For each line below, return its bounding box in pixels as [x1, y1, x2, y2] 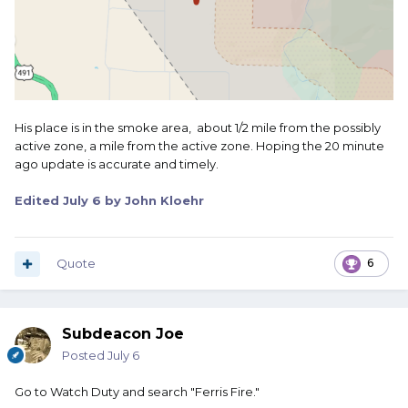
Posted [62, 348, 107, 363]
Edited [15, 193, 63, 209]
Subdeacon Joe [62, 325, 184, 343]
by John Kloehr [101, 193, 204, 209]
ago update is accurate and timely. [15, 157, 219, 172]
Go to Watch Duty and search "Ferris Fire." [15, 384, 260, 400]
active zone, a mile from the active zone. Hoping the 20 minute [15, 138, 384, 154]
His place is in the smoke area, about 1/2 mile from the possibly [15, 120, 381, 136]
